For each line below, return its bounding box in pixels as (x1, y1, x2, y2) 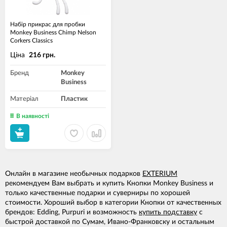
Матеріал (10, 96, 39, 102)
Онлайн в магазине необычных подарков (5, 170, 142, 177)
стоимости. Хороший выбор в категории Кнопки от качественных (5, 199, 221, 206)
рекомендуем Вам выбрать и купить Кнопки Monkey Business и (5, 180, 213, 187)
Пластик (61, 96, 88, 102)
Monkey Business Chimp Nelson (10, 29, 96, 35)
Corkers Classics (10, 37, 53, 44)
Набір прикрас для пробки (10, 21, 85, 27)
